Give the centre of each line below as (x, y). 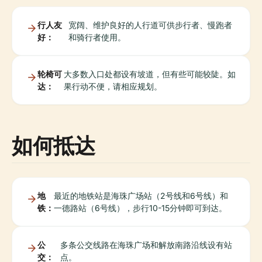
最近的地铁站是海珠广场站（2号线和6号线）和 (141, 196)
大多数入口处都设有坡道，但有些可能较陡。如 (149, 74)
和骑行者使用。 (97, 37)
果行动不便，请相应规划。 (113, 86)
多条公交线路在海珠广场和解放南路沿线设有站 (146, 245)
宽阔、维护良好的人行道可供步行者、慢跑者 (150, 25)
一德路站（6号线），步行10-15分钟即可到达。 (140, 208)
